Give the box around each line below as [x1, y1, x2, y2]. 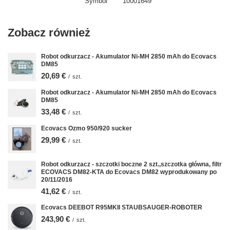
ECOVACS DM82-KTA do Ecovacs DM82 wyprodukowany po [41, 168, 217, 176]
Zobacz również [8, 26, 90, 39]
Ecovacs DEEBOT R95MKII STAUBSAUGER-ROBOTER [41, 203, 202, 211]
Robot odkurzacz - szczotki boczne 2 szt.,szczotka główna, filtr [41, 160, 222, 168]
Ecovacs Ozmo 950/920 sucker [41, 124, 132, 132]
